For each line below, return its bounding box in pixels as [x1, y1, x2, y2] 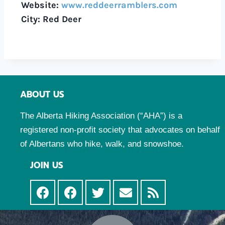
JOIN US [30, 159, 63, 172]
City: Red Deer [21, 14, 81, 25]
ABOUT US [20, 88, 64, 101]
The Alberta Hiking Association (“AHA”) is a [20, 111, 182, 121]
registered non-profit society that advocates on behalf [20, 125, 220, 135]
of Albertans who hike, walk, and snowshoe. [20, 139, 184, 149]
